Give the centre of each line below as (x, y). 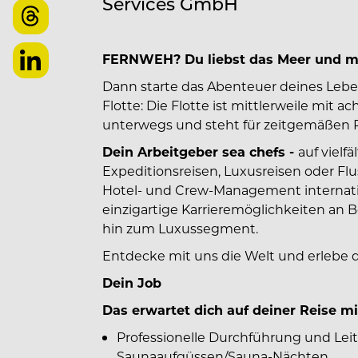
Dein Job (132, 282)
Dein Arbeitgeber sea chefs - (200, 151)
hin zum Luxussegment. (180, 228)
